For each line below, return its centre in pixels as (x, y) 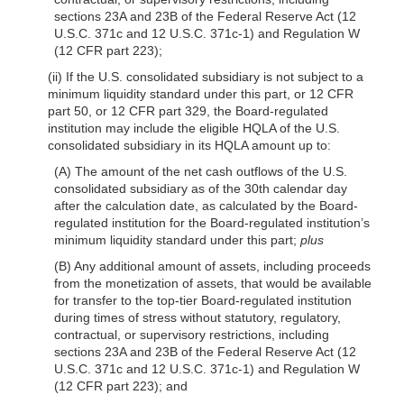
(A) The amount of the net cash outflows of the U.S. (201, 171)
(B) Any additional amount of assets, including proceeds (213, 266)
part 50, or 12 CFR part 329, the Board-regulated (188, 110)
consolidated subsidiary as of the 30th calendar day (201, 188)
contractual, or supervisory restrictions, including (192, 334)
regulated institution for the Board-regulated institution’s (212, 222)
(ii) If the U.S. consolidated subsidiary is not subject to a (205, 76)
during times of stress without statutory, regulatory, (198, 317)
